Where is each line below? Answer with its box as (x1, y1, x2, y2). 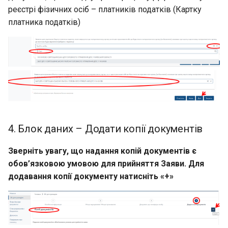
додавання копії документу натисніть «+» (8, 171, 174, 181)
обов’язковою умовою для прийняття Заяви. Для (8, 158, 204, 168)
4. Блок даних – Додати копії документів (8, 122, 203, 135)
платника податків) (8, 17, 80, 27)
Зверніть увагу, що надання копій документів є (8, 146, 196, 156)
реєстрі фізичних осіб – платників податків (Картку (8, 4, 202, 14)
